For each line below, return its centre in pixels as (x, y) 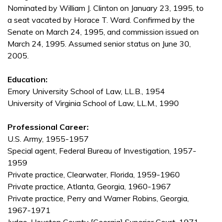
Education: (28, 80)
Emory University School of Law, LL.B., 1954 (86, 91)
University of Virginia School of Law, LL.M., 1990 (93, 103)
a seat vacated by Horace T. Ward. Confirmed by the (101, 20)
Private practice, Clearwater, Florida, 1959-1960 (94, 175)
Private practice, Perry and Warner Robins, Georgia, (98, 198)
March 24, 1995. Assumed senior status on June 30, (99, 44)
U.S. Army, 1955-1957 (48, 139)
